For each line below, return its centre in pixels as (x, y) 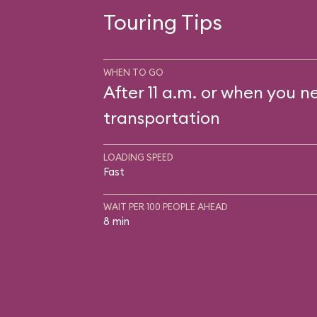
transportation (161, 117)
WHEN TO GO (133, 72)
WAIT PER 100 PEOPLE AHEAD (165, 207)
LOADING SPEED (138, 157)
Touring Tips (162, 22)
